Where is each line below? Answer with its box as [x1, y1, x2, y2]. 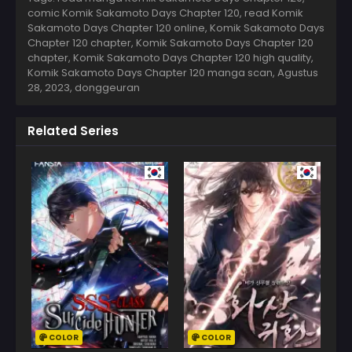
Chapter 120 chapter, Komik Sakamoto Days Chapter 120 [27, 35, 313, 50]
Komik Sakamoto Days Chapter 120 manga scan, [27, 64, 277, 80]
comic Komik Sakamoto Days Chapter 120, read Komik [27, 5, 303, 20]
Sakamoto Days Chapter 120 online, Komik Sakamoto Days [27, 20, 324, 35]
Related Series [27, 122, 119, 139]
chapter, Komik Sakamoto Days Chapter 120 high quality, [27, 49, 313, 65]
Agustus [277, 64, 318, 80]
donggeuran [75, 79, 140, 95]
